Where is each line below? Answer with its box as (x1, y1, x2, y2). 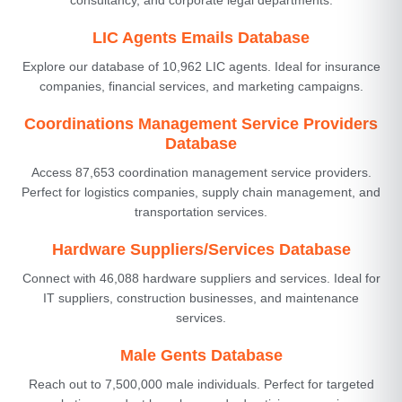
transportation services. (135, 204, 267, 219)
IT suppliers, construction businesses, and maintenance (43, 290, 359, 305)
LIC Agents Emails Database (92, 28, 310, 47)
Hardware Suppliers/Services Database (51, 240, 351, 258)
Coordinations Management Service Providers (24, 114, 378, 133)
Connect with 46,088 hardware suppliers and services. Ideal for (22, 270, 380, 285)
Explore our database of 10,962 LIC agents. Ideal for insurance (22, 58, 380, 74)
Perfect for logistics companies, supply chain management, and (22, 184, 380, 199)
